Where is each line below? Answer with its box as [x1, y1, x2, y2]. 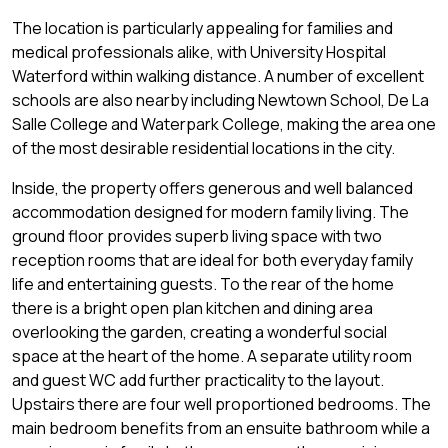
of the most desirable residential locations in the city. [12, 137, 395, 160]
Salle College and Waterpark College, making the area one [12, 113, 436, 136]
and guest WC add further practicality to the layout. [12, 369, 384, 392]
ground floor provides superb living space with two [12, 225, 382, 248]
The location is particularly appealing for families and [12, 17, 393, 40]
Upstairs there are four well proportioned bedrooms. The [12, 393, 431, 416]
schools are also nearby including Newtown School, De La [12, 89, 429, 112]
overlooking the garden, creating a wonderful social [12, 321, 387, 344]
